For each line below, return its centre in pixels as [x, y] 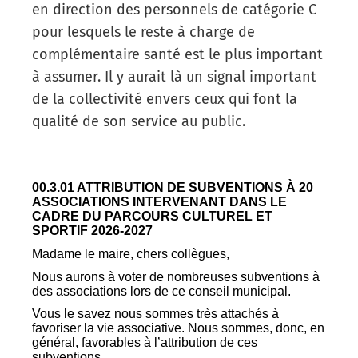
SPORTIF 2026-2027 [94, 231]
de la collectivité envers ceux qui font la [165, 99]
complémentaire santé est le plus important [177, 55]
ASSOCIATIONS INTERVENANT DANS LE [159, 202]
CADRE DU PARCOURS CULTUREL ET [152, 217]
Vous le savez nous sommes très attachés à [155, 314]
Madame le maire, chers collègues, [131, 254]
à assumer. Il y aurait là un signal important [174, 77]
